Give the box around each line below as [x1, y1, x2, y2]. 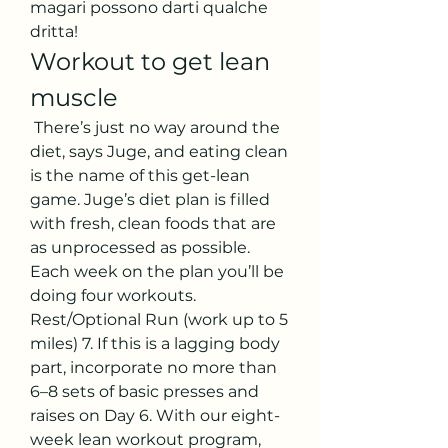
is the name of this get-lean [30, 165, 250, 185]
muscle [30, 82, 118, 112]
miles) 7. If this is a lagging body [30, 333, 280, 353]
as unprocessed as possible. [30, 237, 250, 257]
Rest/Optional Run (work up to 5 [30, 309, 288, 329]
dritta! [30, 21, 82, 41]
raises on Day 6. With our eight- [30, 405, 280, 425]
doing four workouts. [30, 285, 196, 305]
